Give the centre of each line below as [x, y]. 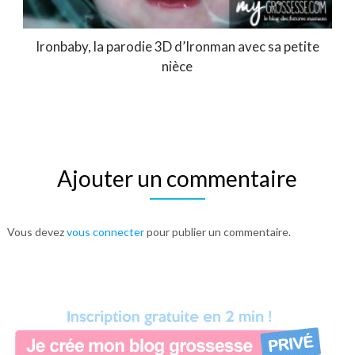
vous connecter [105, 231]
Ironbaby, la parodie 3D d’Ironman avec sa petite [177, 46]
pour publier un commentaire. [217, 231]
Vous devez [36, 231]
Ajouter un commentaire [177, 178]
